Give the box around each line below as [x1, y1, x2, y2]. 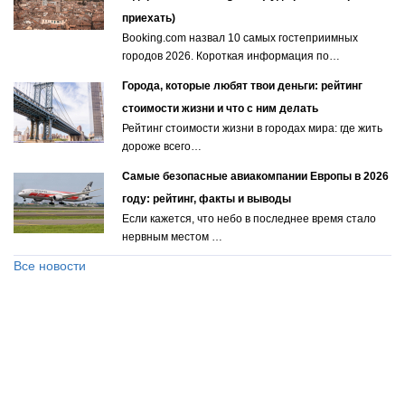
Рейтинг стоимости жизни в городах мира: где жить [122, 122, 382, 136]
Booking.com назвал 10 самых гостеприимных [122, 32, 358, 45]
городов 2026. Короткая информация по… [122, 50, 340, 63]
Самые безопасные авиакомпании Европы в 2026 [122, 170, 389, 184]
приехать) [122, 12, 175, 25]
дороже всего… [122, 140, 202, 154]
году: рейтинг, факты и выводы [122, 193, 291, 206]
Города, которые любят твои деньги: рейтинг [122, 80, 363, 93]
